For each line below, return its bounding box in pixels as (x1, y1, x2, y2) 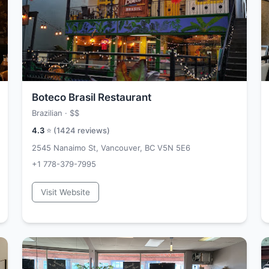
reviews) (76, 125, 110, 135)
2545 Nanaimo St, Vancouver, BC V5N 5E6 (32, 143, 190, 153)
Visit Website (41, 187, 90, 197)
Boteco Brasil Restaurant (32, 91, 151, 103)
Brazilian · (32, 108, 70, 118)
